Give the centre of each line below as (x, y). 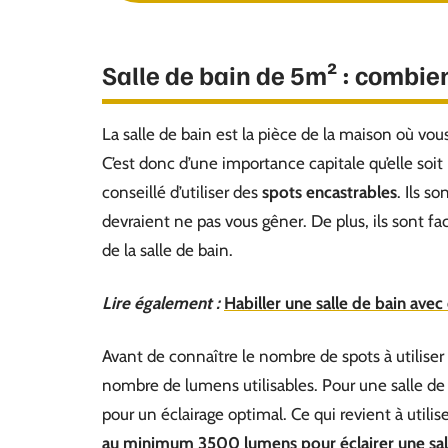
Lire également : (161, 303)
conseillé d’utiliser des (182, 192)
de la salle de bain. (167, 250)
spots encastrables (329, 192)
